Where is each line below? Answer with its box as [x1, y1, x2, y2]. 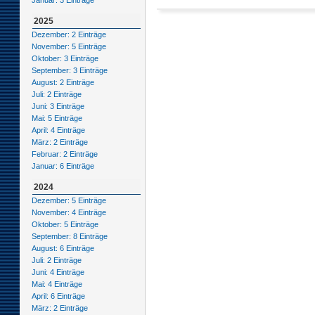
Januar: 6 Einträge [31, 162, 94, 171]
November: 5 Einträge [31, 42, 106, 51]
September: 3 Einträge [31, 66, 108, 75]
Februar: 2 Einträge [31, 150, 98, 159]
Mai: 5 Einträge [31, 114, 82, 123]
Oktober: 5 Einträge [31, 220, 98, 229]
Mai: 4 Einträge [31, 280, 82, 289]
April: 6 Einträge [31, 292, 85, 301]
